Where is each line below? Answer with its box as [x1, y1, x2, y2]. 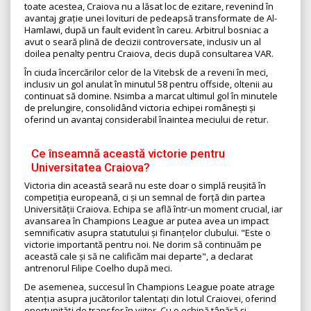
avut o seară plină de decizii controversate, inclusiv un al [24, 35, 261, 49]
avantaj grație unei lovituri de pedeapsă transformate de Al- [24, 12, 277, 25]
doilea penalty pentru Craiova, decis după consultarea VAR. [24, 47, 274, 60]
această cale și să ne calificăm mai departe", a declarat [24, 250, 253, 263]
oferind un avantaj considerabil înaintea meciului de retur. [24, 113, 269, 126]
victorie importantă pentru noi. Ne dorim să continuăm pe [24, 238, 262, 251]
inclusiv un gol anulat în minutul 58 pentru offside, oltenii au [24, 78, 273, 91]
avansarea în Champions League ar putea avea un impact [24, 215, 269, 228]
